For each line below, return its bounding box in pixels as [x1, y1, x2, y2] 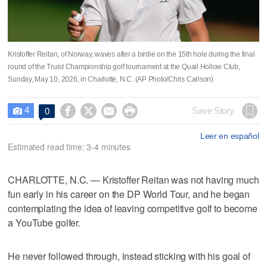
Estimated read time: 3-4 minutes [8, 140, 131, 153]
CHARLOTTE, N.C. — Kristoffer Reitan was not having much [8, 172, 259, 187]
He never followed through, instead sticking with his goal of [8, 249, 250, 263]
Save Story [192, 105, 234, 116]
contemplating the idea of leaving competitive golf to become [8, 201, 257, 215]
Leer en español [200, 131, 259, 141]
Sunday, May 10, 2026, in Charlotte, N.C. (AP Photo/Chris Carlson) [8, 74, 213, 83]
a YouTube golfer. [8, 215, 80, 229]
